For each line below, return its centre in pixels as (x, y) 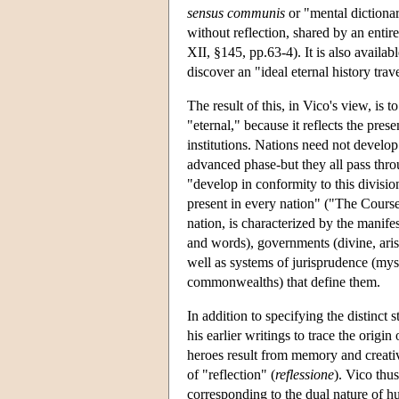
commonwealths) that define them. (284, 281)
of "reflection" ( (231, 374)
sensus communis (236, 12)
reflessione (305, 374)
